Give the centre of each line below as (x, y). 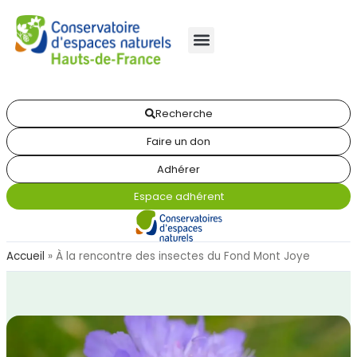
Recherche (184, 114)
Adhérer (178, 169)
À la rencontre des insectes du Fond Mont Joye (183, 256)
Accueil (25, 256)
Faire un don (178, 141)
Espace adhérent (178, 196)
